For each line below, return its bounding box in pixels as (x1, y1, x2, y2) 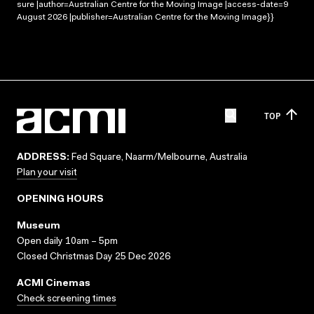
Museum (17, 221, 60, 231)
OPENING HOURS (17, 195, 104, 205)
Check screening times (17, 294, 116, 304)
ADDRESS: (17, 153, 69, 163)
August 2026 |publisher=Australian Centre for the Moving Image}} (17, 13, 274, 22)
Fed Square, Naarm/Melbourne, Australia (69, 153, 247, 163)
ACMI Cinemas (17, 279, 90, 289)
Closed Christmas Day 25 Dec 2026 (17, 252, 170, 262)
